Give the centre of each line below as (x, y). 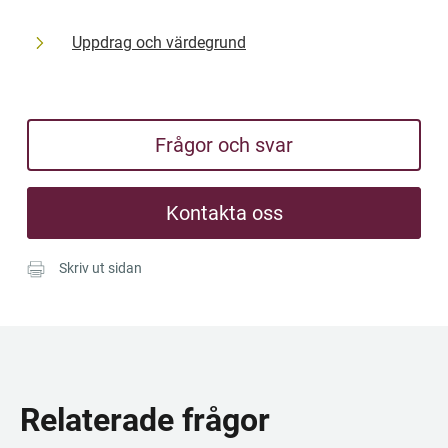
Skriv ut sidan (100, 268)
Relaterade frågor (145, 420)
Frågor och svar (224, 145)
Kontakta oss (224, 213)
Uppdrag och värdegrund (159, 42)
